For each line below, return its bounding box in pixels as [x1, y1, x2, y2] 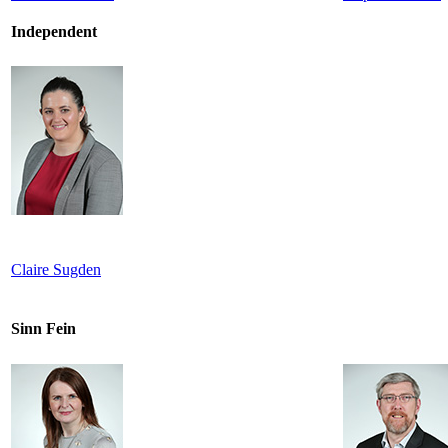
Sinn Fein [11, 320, 76, 338]
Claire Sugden [11, 260, 101, 278]
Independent [11, 22, 97, 40]
